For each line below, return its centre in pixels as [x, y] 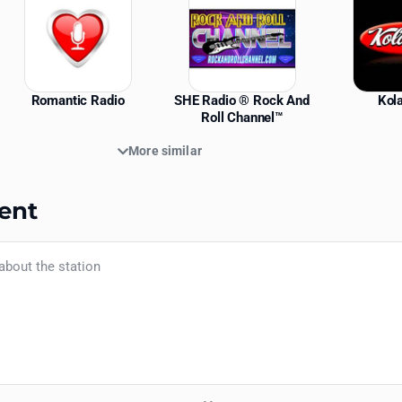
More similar [165, 151]
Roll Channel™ [242, 118]
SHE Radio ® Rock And [242, 101]
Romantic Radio [78, 101]
